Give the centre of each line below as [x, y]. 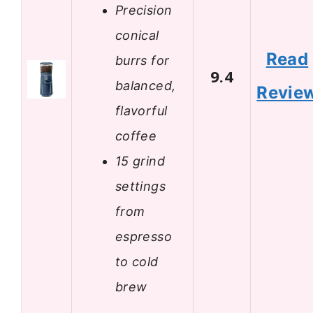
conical [137, 35]
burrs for [143, 60]
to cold [137, 261]
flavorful [141, 110]
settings [140, 186]
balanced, [146, 85]
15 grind [140, 161]
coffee [136, 136]
